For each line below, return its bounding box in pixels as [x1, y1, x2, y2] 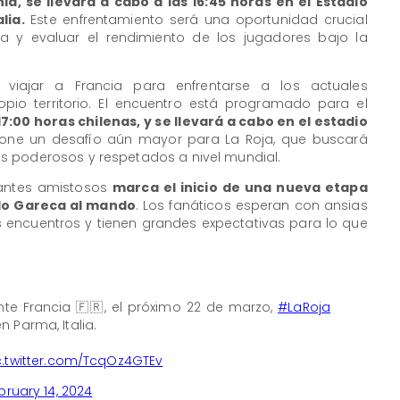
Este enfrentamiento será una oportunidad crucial [24, 11, 368, 29]
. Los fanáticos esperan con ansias [136, 196, 368, 215]
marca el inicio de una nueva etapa [112, 179, 368, 197]
